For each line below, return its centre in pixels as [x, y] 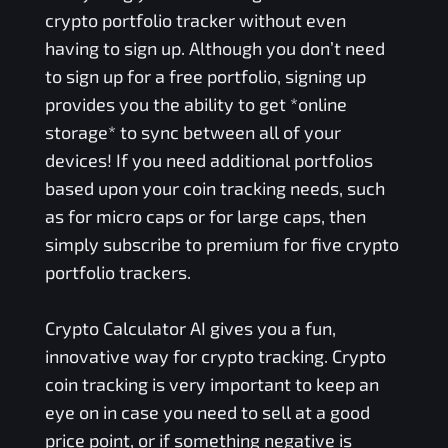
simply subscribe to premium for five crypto [221, 244]
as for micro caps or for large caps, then [205, 216]
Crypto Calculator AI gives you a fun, [190, 328]
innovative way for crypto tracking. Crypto [215, 356]
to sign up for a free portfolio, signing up [205, 76]
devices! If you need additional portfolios [208, 160]
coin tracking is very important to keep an [211, 384]
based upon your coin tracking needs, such [214, 188]
